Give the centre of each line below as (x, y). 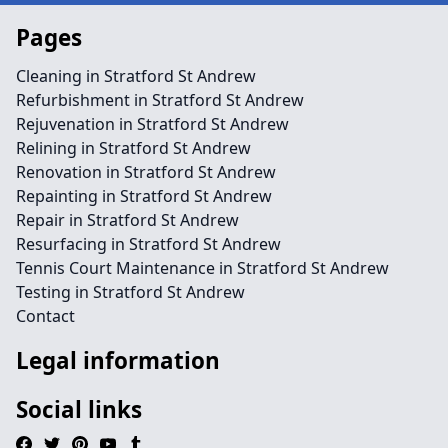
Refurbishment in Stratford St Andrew (160, 100)
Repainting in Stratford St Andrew (144, 196)
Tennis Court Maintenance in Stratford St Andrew (202, 268)
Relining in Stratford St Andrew (133, 148)
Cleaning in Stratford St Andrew (136, 76)
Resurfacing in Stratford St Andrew (148, 244)
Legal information (118, 360)
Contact (45, 316)
